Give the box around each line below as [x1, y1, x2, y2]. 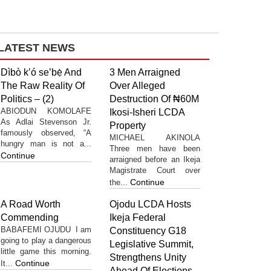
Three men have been [109, 143, 200, 153]
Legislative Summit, [109, 238, 194, 249]
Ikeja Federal [109, 212, 166, 223]
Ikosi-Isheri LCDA [109, 106, 184, 117]
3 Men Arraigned [109, 67, 180, 77]
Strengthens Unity [109, 252, 186, 263]
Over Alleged [109, 80, 165, 91]
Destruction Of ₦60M [109, 93, 199, 104]
